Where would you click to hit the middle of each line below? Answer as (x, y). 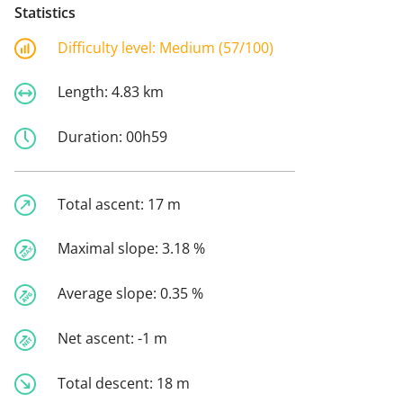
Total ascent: (103, 204)
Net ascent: (98, 338)
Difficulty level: (108, 47)
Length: (85, 92)
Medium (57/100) (216, 47)
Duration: (92, 136)
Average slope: (109, 294)
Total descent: (107, 383)
